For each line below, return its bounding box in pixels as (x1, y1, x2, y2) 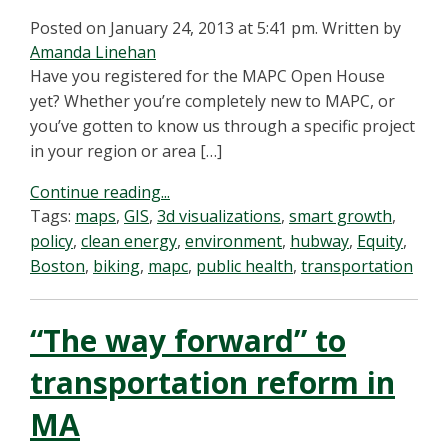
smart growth (289, 205, 392, 227)
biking (93, 255, 140, 277)
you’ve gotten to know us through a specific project (30, 115, 415, 137)
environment (185, 230, 282, 252)
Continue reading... (30, 181, 170, 203)
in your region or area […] (30, 140, 222, 162)
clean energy (81, 230, 177, 252)
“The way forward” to (30, 320, 346, 361)
